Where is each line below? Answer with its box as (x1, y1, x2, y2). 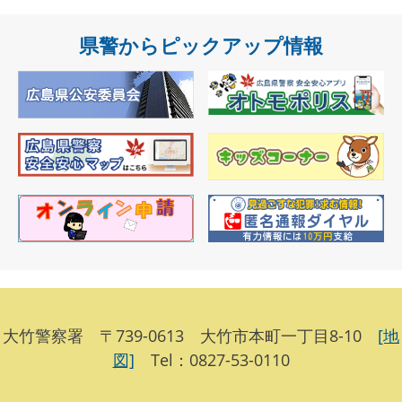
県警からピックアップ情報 (79, 31, 323, 58)
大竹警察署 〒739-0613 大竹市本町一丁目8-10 (3, 324, 378, 346)
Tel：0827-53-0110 (134, 348, 290, 371)
